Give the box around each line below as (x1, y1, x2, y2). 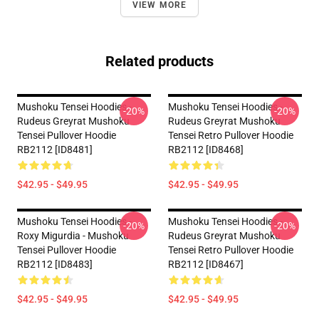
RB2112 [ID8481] (17, 144, 93, 155)
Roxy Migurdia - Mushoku (17, 230, 129, 241)
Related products (105, 53, 214, 70)
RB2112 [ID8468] (168, 144, 244, 155)
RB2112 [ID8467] (168, 258, 244, 270)
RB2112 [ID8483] (17, 258, 93, 270)
